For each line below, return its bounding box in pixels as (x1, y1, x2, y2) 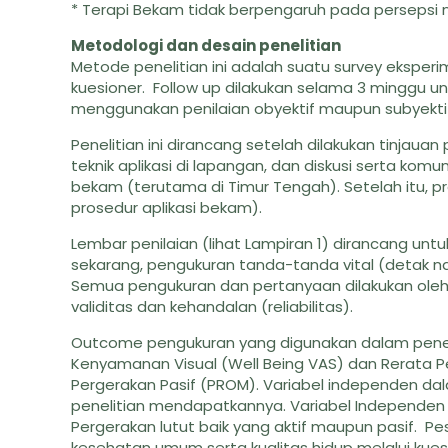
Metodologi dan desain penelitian (71, 35, 342, 56)
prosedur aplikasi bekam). (71, 197, 263, 218)
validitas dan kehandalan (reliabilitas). (71, 296, 354, 317)
